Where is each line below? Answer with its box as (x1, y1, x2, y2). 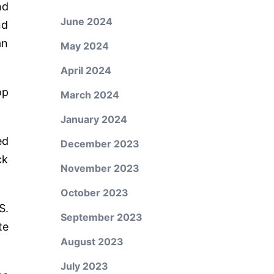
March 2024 (60, 89, 119, 101)
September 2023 (60, 211, 143, 223)
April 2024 (60, 64, 111, 76)
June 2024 (60, 15, 113, 28)
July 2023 (60, 260, 108, 272)
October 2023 (60, 187, 128, 199)
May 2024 (60, 40, 109, 52)
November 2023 (60, 162, 139, 174)
